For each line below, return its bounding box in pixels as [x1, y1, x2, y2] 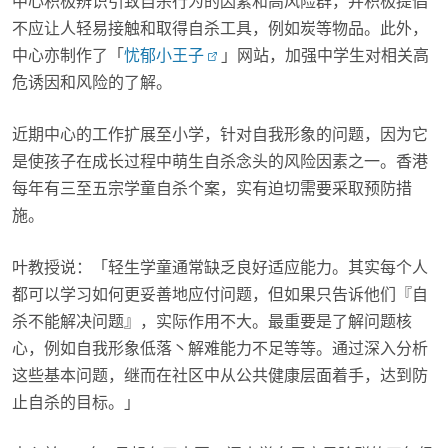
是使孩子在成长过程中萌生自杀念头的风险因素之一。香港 [12, 154, 428, 171]
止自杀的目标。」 [12, 395, 140, 412]
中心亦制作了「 [12, 48, 124, 65]
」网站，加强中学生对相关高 [221, 48, 429, 65]
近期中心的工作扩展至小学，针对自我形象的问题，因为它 [12, 127, 428, 144]
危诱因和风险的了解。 [12, 75, 172, 92]
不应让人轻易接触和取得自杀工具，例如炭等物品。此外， [12, 21, 428, 38]
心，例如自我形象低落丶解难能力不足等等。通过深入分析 [12, 341, 428, 358]
